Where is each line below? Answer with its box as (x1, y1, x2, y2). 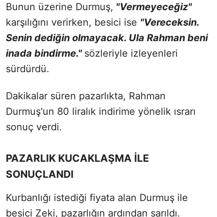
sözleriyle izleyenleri (84, 47, 178, 60)
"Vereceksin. (140, 16, 199, 29)
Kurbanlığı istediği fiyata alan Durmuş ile (6, 192, 188, 204)
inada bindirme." (6, 47, 84, 60)
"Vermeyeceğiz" (113, 1, 192, 13)
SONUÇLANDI (6, 168, 74, 181)
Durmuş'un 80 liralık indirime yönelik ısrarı (6, 106, 196, 118)
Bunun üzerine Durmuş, (6, 1, 113, 13)
